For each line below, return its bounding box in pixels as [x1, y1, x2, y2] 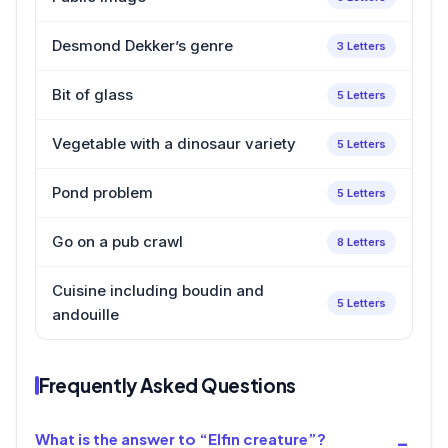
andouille [52, 304, 119, 324]
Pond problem [52, 182, 153, 202]
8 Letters [337, 234, 386, 249]
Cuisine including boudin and [52, 280, 264, 300]
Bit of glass [52, 84, 133, 104]
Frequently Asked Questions [39, 372, 297, 397]
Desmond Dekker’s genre [52, 35, 233, 55]
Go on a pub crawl [52, 231, 183, 251]
